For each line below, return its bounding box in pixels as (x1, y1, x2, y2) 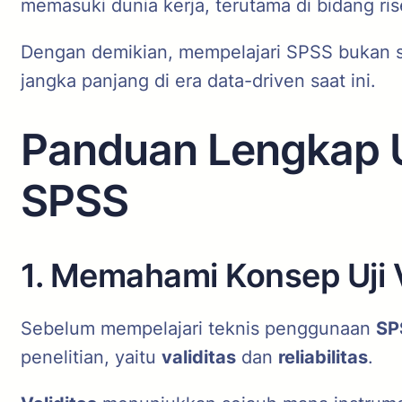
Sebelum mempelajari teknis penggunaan (21, 318, 376, 339)
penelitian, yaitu (21, 346, 162, 368)
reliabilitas (278, 346, 368, 368)
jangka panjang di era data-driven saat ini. (21, 70, 376, 92)
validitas (162, 346, 236, 368)
